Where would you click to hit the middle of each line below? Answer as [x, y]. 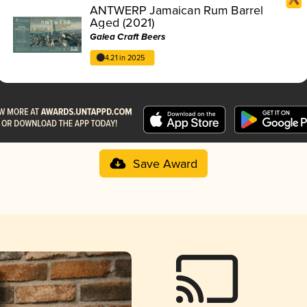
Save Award [165, 164]
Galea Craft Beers [128, 37]
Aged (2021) [122, 23]
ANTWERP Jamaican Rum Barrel [177, 11]
